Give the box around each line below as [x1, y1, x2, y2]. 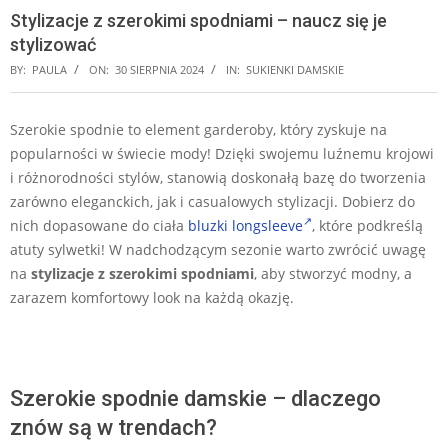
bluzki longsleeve [188, 215, 303, 235]
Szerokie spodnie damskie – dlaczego [10, 385, 381, 411]
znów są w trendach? [10, 414, 217, 440]
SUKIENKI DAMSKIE [246, 61, 344, 77]
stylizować [10, 33, 96, 55]
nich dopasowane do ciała [10, 215, 188, 235]
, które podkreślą [312, 215, 423, 235]
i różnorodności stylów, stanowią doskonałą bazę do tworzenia [10, 167, 426, 187]
